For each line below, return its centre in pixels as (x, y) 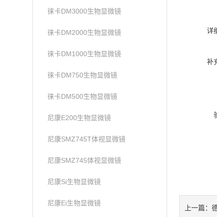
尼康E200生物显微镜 (79, 118)
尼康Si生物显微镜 (74, 182)
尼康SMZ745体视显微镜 (85, 160)
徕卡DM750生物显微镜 (83, 75)
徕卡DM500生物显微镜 (83, 96)
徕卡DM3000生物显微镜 (85, 11)
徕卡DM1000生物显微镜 (85, 54)
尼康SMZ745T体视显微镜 (87, 139)
